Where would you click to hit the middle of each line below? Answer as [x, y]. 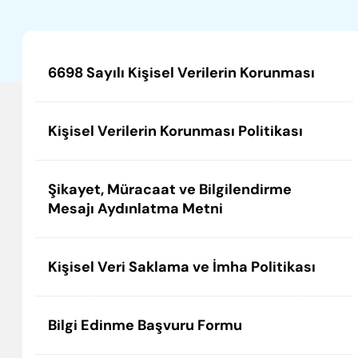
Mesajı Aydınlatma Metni [135, 209]
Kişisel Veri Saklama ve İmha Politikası [182, 267]
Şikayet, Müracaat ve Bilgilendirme [170, 189]
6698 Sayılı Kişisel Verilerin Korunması [181, 73]
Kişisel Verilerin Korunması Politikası [175, 131]
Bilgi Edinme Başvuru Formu [145, 325]
